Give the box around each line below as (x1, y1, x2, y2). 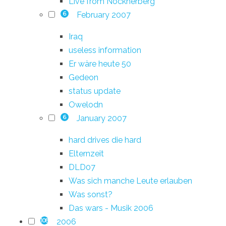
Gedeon (69, 72, 98, 82)
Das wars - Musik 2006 (69, 203, 153, 213)
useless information (69, 45, 141, 55)
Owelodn (69, 99, 103, 109)
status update (69, 86, 121, 96)
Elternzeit (69, 148, 104, 158)
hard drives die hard (69, 135, 141, 145)
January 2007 (76, 113, 127, 123)
